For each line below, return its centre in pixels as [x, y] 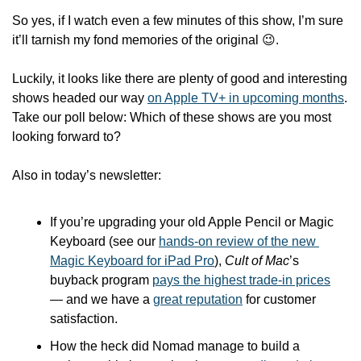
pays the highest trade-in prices [241, 280]
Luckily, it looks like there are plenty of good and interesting [180, 79]
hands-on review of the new [237, 241]
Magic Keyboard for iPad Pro [132, 261]
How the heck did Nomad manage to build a [175, 346]
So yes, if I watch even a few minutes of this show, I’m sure [178, 21]
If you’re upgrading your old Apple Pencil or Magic [192, 222]
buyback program [101, 280]
